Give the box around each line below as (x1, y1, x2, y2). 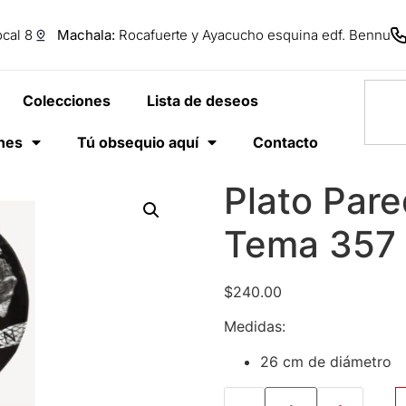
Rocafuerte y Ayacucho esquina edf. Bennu (115, 26, 391, 43)
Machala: (57, 26, 115, 43)
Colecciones (23, 92, 111, 110)
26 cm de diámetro (259, 352, 391, 371)
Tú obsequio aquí (76, 133, 198, 151)
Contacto (252, 133, 318, 151)
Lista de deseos (147, 92, 259, 110)
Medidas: (223, 317, 285, 336)
